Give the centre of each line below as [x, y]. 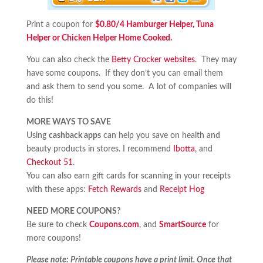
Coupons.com [114, 225]
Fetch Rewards [113, 190]
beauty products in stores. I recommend [100, 149]
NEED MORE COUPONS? [73, 211]
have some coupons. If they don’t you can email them [124, 73]
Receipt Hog [182, 190]
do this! [40, 100]
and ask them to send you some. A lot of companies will [129, 87]
